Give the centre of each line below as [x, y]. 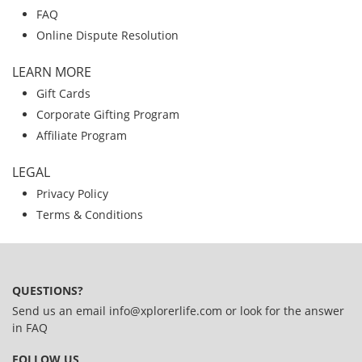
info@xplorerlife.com [166, 311]
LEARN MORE [52, 72]
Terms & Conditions [90, 215]
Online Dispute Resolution [107, 35]
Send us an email [61, 311]
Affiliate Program [82, 135]
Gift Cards [63, 93]
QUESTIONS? [48, 290]
